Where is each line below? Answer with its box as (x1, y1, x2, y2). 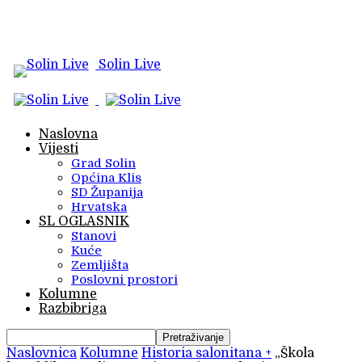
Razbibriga (39, 301, 107, 317)
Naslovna (39, 127, 98, 142)
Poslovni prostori (71, 272, 178, 288)
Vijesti (39, 141, 78, 157)
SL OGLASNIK (39, 214, 129, 229)
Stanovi (71, 229, 116, 244)
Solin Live (99, 57, 162, 72)
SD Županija (71, 185, 143, 200)
